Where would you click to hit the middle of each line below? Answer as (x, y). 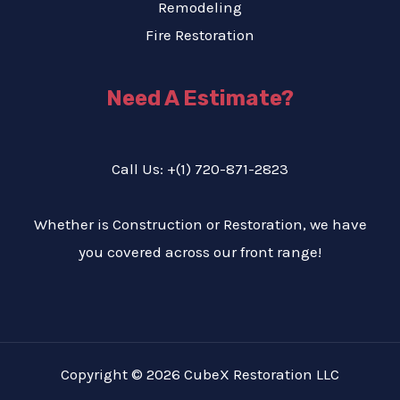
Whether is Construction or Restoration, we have (200, 224)
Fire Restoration (200, 35)
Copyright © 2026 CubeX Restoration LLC (200, 374)
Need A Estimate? (200, 99)
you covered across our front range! (200, 251)
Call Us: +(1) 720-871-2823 (200, 168)
